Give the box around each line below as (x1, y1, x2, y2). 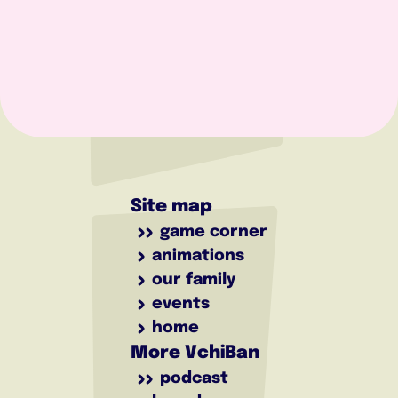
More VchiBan (131, 344, 259, 362)
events (152, 296, 210, 312)
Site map (131, 197, 212, 216)
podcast (160, 370, 228, 386)
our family (152, 272, 235, 288)
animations (152, 248, 244, 264)
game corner (160, 224, 267, 240)
